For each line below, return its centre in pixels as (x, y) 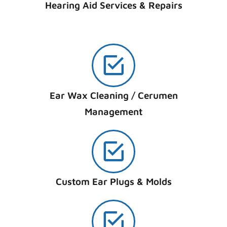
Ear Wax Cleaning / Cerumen (113, 96)
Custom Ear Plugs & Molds (113, 182)
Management (113, 112)
